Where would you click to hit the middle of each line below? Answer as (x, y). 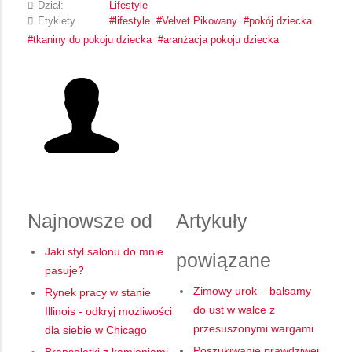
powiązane (224, 260)
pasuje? (64, 271)
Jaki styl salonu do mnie (104, 252)
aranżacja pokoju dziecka (221, 40)
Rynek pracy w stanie (98, 293)
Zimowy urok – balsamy (252, 291)
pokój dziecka (280, 22)
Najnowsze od (90, 221)
